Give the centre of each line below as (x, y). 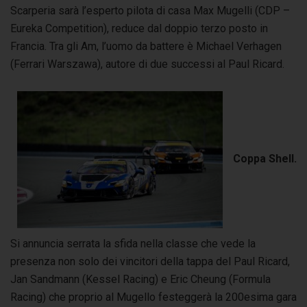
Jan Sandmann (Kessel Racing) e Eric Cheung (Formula (140, 279)
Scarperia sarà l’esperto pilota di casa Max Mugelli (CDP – (150, 10)
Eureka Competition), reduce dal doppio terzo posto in (139, 28)
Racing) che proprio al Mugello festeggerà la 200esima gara (153, 297)
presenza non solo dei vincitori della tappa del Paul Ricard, (150, 261)
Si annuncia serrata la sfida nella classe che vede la (133, 243)
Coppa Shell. (265, 159)
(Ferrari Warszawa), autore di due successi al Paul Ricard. (149, 64)
